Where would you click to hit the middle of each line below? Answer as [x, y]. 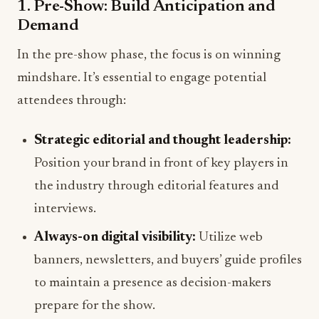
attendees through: [72, 101]
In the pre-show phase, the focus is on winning [149, 56]
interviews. [65, 209]
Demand [48, 26]
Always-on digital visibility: [115, 238]
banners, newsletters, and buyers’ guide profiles [168, 261]
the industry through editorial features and [157, 187]
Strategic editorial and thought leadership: [163, 141]
